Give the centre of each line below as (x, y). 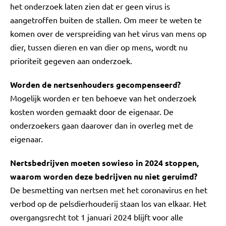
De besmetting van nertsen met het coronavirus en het (109, 190)
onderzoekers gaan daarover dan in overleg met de (102, 125)
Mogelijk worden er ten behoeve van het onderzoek (103, 98)
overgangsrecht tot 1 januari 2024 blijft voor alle (97, 217)
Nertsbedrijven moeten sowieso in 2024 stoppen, (104, 163)
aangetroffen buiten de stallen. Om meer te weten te (106, 20)
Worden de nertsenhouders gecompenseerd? (95, 84)
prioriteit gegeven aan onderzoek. (71, 61)
